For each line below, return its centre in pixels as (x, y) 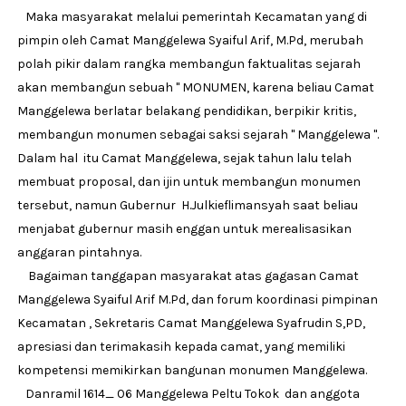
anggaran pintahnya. (79, 252)
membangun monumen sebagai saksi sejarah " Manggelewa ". (198, 134)
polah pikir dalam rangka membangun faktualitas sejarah (188, 63)
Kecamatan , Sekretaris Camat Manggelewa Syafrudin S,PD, (191, 323)
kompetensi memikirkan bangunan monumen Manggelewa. (193, 370)
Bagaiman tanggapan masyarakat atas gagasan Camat (188, 275)
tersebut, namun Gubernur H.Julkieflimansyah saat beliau (187, 205)
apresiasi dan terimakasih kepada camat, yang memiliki (181, 346)
